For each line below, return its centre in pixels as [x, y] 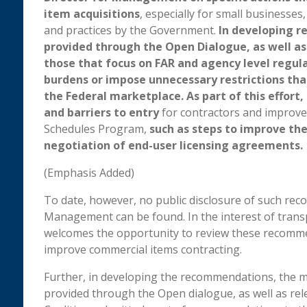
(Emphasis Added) [89, 173]
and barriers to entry [101, 113]
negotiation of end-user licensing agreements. [173, 146]
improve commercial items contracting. [143, 250]
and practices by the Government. [131, 30]
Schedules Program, [96, 129]
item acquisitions [91, 14]
